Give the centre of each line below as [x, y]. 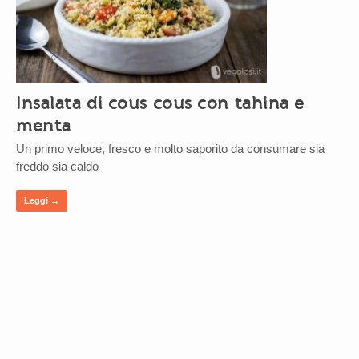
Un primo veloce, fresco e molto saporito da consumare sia [170, 148]
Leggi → [42, 200]
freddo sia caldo [57, 166]
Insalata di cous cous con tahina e [161, 102]
